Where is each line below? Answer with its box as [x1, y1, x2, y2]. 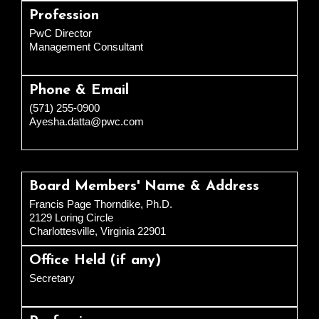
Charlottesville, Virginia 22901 [29, 225, 166, 238]
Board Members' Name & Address [29, 179, 259, 194]
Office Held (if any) [29, 253, 161, 268]
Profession [29, 9, 99, 23]
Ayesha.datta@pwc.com [29, 115, 144, 128]
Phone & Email [29, 83, 129, 98]
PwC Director [29, 27, 92, 40]
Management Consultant [29, 41, 143, 53]
